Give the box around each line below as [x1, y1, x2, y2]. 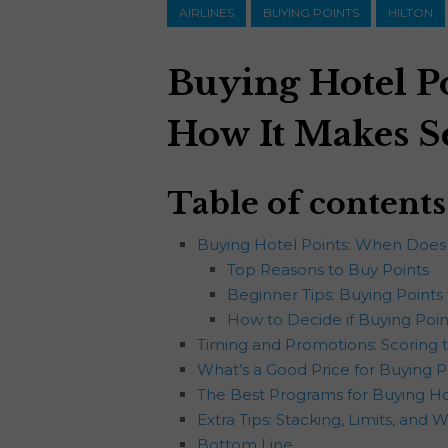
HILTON [388, 4, 433, 20]
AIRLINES [179, 4, 234, 20]
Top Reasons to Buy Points [227, 259, 429, 279]
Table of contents [167, 184, 446, 222]
